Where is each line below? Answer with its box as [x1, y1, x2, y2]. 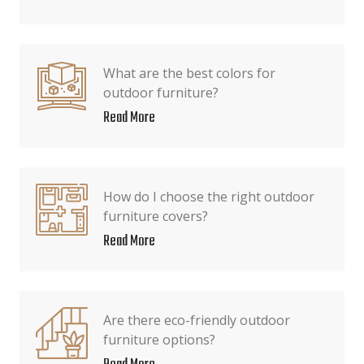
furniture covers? [103, 207, 208, 225]
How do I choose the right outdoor [103, 188, 314, 206]
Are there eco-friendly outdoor [103, 311, 290, 329]
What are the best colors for [103, 64, 275, 82]
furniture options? [103, 331, 215, 349]
